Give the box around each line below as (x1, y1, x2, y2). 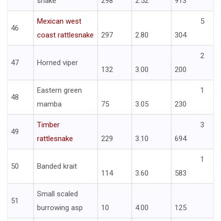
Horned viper (37, 58, 78, 68)
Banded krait (37, 162, 77, 171)
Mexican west (37, 17, 81, 26)
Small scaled (37, 189, 78, 199)
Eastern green (37, 86, 82, 95)
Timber (37, 120, 60, 130)
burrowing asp (37, 203, 83, 213)
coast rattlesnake (37, 31, 94, 40)
